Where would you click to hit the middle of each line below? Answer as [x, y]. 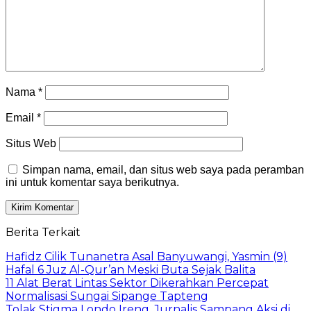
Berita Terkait [43, 233]
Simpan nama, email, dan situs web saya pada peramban [163, 170]
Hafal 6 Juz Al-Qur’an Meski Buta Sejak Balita [131, 270]
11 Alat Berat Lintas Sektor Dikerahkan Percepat [137, 283]
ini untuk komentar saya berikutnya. [92, 183]
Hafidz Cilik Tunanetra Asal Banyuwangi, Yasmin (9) [146, 257]
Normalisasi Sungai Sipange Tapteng [107, 296]
